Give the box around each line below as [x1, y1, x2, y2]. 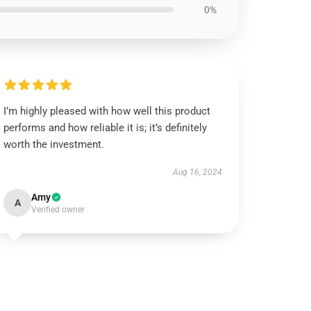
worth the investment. [3, 138, 105, 151]
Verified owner [31, 205, 85, 215]
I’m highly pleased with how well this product [3, 105, 211, 117]
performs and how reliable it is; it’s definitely [3, 121, 208, 134]
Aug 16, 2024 [172, 167, 222, 177]
